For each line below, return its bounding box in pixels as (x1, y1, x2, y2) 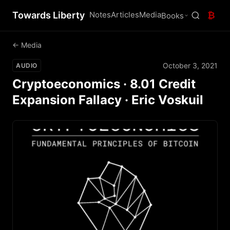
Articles (111, 10, 139, 20)
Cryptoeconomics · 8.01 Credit (12, 76, 196, 91)
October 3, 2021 (163, 61, 218, 70)
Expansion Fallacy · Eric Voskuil (12, 92, 203, 107)
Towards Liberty (12, 10, 85, 21)
